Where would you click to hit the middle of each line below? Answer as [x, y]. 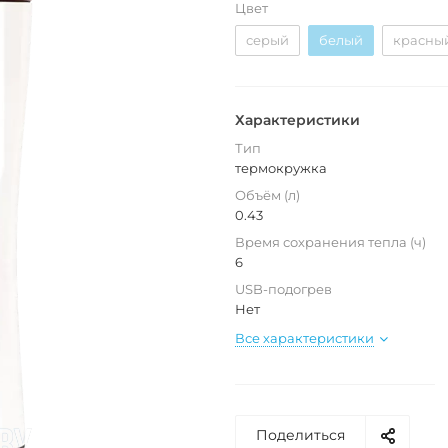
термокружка [281, 168]
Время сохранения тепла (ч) [330, 242]
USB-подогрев [283, 289]
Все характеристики [304, 338]
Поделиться [300, 435]
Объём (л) [267, 195]
